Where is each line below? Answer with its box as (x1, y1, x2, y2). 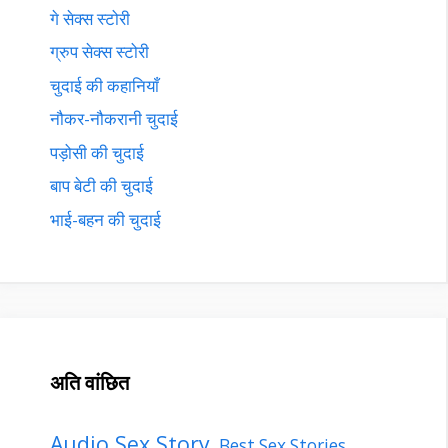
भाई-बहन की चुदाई (50, 207, 161, 231)
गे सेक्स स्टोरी (50, 6, 130, 30)
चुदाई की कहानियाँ (50, 73, 159, 97)
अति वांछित (50, 368, 129, 396)
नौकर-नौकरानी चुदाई (50, 107, 178, 130)
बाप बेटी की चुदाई (50, 174, 153, 197)
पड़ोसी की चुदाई (50, 140, 144, 164)
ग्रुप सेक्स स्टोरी (50, 40, 149, 63)
